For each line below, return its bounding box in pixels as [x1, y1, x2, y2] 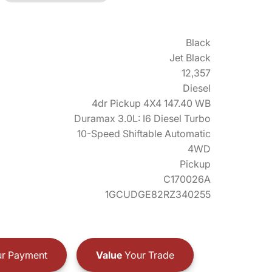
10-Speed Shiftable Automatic [77, 127, 211, 140]
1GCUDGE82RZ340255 [105, 188, 211, 200]
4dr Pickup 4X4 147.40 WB [92, 97, 211, 109]
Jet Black [169, 52, 211, 64]
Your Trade [121, 248, 174, 261]
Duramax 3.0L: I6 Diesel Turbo [74, 112, 211, 124]
